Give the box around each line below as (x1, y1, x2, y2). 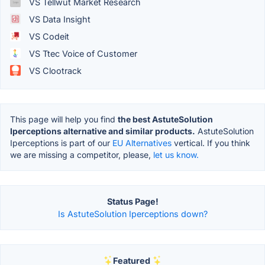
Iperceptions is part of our (10, 137, 112, 148)
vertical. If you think (172, 137, 250, 148)
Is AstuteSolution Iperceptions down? (57, 208, 208, 219)
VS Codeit (27, 31, 69, 41)
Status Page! (106, 196, 159, 206)
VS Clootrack (27, 65, 82, 76)
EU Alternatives (112, 137, 172, 148)
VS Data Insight (27, 14, 91, 24)
